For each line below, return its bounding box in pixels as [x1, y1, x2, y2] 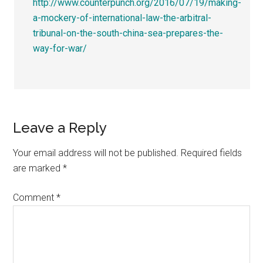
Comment [13, 191, 57, 203]
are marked [13, 162, 63, 174]
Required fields [181, 147, 242, 159]
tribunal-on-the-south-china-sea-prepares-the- [33, 27, 224, 39]
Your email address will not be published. [13, 147, 179, 159]
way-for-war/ [33, 42, 87, 54]
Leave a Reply [13, 119, 107, 136]
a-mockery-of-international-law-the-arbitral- [33, 12, 212, 23]
